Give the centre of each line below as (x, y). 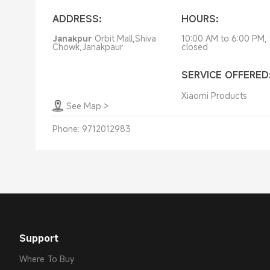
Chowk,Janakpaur (87, 47)
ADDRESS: (77, 19)
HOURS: (200, 19)
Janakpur (72, 38)
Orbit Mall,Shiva (125, 38)
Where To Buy (47, 259)
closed (194, 47)
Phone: (66, 129)
